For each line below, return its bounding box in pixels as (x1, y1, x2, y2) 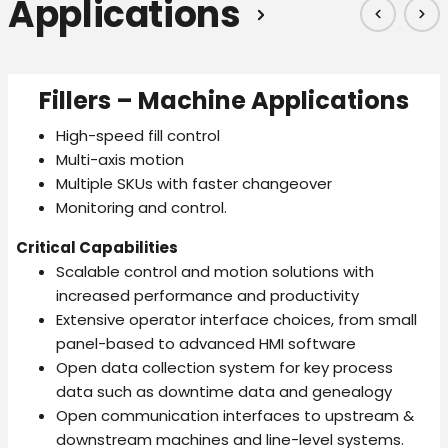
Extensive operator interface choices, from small (56, 309, 417, 331)
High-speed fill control (56, 125, 220, 147)
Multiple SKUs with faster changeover (56, 173, 332, 195)
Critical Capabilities (16, 237, 178, 259)
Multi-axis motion (56, 149, 184, 171)
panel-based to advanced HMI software (56, 333, 356, 355)
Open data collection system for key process (56, 357, 393, 379)
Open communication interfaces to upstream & (56, 405, 414, 427)
